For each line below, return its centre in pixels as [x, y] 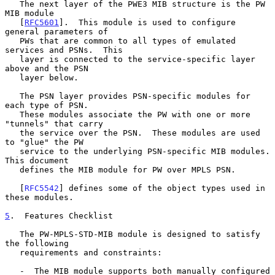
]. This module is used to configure [147, 22]
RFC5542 [42, 188]
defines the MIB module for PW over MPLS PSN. [12, 169]
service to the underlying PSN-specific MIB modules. [12, 151]
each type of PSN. [47, 105]
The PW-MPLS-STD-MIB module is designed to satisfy [12, 234]
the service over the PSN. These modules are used [12, 133]
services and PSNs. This [64, 50]
